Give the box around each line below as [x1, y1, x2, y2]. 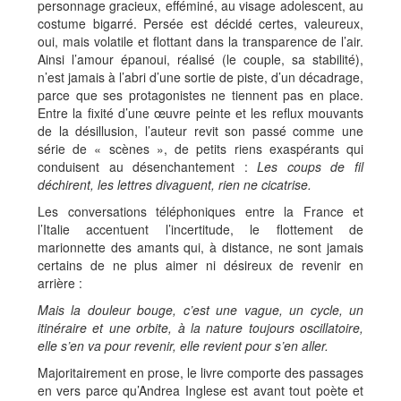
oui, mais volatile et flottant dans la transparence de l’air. [38, 32, 363, 50]
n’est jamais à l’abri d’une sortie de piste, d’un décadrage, [38, 68, 363, 86]
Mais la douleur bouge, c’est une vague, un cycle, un [38, 301, 363, 319]
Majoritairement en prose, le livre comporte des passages [38, 363, 363, 381]
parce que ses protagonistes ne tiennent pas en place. [38, 86, 363, 104]
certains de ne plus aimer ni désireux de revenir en [38, 256, 363, 274]
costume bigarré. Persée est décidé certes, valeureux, [38, 14, 363, 32]
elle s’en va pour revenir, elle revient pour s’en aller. [38, 337, 328, 354]
